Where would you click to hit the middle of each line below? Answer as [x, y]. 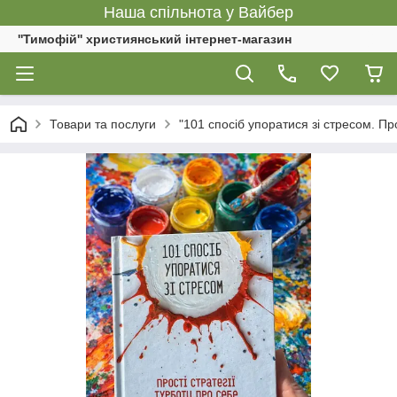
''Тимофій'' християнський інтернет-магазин [155, 39]
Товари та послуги [103, 124]
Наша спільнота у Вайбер [198, 12]
